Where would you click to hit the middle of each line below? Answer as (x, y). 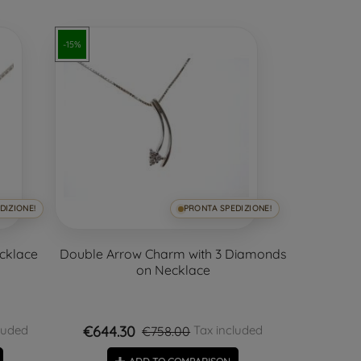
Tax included (227, 330)
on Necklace (173, 270)
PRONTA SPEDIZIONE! (227, 209)
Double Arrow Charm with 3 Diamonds (173, 254)
